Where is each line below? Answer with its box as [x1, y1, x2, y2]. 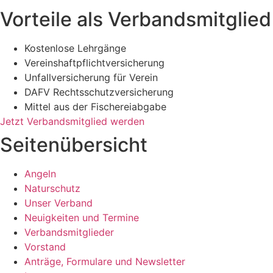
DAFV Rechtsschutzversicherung [24, 86, 174, 99]
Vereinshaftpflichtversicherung [24, 57, 165, 69]
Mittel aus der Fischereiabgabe [24, 101, 166, 113]
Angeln [24, 168, 56, 180]
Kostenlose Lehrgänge [24, 42, 126, 55]
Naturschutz [24, 182, 80, 195]
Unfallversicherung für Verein [24, 71, 158, 84]
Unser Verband [24, 197, 93, 210]
